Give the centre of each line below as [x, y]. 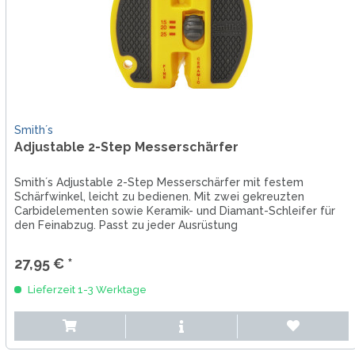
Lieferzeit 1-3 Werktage [86, 290]
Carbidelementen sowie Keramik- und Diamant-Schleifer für [174, 211]
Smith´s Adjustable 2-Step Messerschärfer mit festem [158, 183]
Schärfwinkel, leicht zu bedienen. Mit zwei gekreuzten [159, 197]
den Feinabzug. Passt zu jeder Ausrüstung [126, 225]
